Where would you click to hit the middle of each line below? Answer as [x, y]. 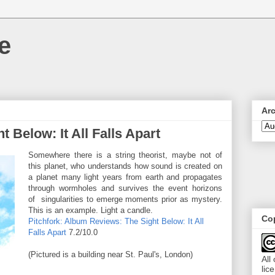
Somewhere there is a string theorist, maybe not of [125, 155]
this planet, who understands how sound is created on [125, 166]
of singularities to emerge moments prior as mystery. [125, 199]
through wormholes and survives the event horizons [125, 188]
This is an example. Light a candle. [91, 210]
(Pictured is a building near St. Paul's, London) [110, 254]
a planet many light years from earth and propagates [125, 177]
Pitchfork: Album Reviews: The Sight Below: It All [116, 221]
